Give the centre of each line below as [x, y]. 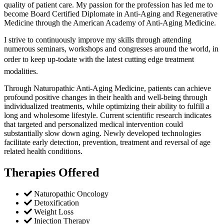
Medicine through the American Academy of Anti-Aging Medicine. [110, 23]
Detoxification [55, 202]
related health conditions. [43, 151]
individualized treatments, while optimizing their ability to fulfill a [107, 106]
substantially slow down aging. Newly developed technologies [102, 133]
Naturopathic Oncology [70, 193]
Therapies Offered [51, 173]
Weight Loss [53, 211]
